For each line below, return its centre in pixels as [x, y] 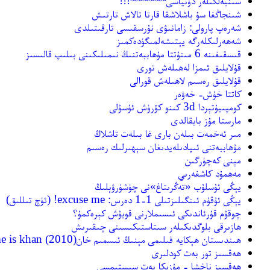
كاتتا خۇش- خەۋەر [208, 93]
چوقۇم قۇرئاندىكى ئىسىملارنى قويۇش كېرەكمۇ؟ [157, 212]
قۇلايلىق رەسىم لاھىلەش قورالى [186, 80]
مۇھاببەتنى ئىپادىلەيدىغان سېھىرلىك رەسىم [164, 146]
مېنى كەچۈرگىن [213, 159]
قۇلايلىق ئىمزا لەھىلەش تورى [189, 66]
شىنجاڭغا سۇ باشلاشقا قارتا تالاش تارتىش [167, 13]
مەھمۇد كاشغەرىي [210, 172]
